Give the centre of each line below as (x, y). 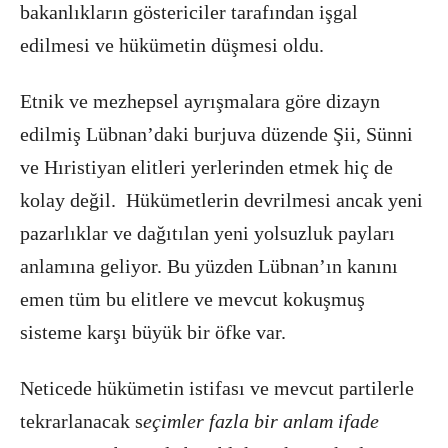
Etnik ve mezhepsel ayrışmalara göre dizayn (200, 101)
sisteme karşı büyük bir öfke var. (153, 332)
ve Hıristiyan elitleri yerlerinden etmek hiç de (206, 167)
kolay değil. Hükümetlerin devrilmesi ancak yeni (221, 200)
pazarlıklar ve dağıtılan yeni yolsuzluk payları (207, 233)
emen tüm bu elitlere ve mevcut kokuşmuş (192, 299)
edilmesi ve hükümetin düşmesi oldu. (172, 45)
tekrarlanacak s (81, 421)
